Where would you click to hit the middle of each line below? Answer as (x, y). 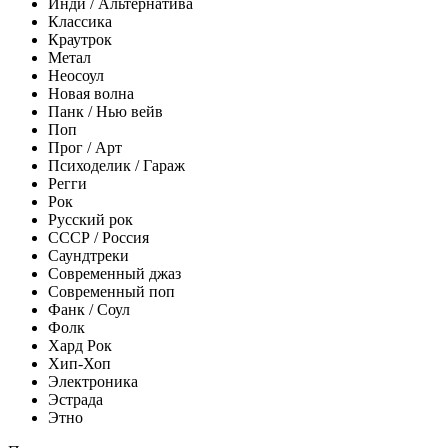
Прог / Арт (85, 147)
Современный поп (111, 291)
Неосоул (76, 75)
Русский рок (90, 219)
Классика (80, 21)
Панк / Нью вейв (105, 111)
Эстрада (75, 399)
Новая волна (91, 93)
